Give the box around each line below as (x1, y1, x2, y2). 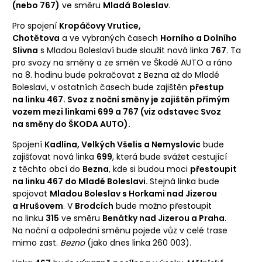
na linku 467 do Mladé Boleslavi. (12, 175, 150, 187)
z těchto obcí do (12, 163, 82, 175)
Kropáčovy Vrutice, (59, 19, 141, 32)
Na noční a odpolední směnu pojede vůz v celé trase (12, 224, 227, 236)
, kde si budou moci (109, 163, 190, 175)
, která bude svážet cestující (112, 150, 227, 163)
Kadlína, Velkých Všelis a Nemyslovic (44, 138, 201, 150)
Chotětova (12, 32, 60, 44)
